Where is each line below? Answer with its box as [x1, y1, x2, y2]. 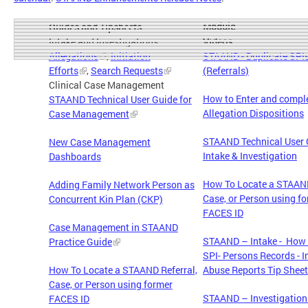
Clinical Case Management [48, 78, 166, 92]
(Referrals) [202, 64, 249, 78]
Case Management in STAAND [48, 221, 178, 234]
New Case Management [48, 135, 151, 149]
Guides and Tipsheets [48, 21, 142, 34]
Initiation [110, 49, 151, 63]
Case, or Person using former [48, 278, 173, 291]
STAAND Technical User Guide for [48, 93, 192, 107]
